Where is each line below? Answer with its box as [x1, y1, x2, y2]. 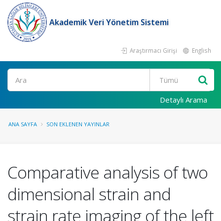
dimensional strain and [7, 183, 171, 205]
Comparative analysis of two [7, 161, 208, 184]
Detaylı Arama [160, 95, 207, 105]
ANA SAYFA [8, 120, 37, 128]
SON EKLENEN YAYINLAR [46, 120, 110, 128]
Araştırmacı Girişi [128, 46, 177, 54]
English [190, 46, 211, 54]
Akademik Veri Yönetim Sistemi [49, 17, 169, 28]
